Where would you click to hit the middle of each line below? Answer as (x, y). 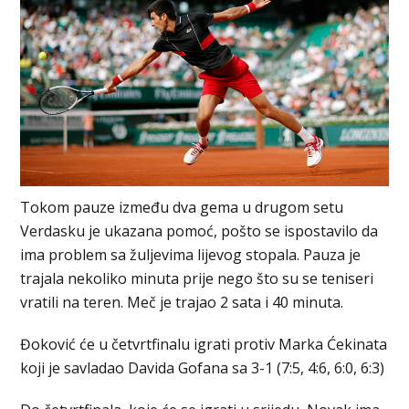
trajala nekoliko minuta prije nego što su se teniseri (197, 278)
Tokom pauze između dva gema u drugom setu (182, 207)
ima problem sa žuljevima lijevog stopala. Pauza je (191, 254)
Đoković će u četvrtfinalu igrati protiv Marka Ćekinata (204, 344)
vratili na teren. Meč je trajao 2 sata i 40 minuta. (182, 302)
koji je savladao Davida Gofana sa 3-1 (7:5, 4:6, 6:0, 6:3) (203, 367)
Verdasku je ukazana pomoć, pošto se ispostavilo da (199, 231)
